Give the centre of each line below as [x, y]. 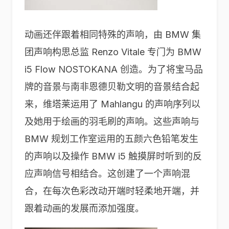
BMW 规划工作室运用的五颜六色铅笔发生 [111, 139]
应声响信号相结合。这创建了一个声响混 [107, 174]
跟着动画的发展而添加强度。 [84, 208]
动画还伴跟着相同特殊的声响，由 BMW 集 [113, 35]
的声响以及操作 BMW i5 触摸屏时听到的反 [113, 156]
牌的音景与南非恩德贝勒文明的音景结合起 [112, 87]
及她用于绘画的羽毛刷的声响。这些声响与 [112, 121]
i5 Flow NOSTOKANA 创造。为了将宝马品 [114, 69]
